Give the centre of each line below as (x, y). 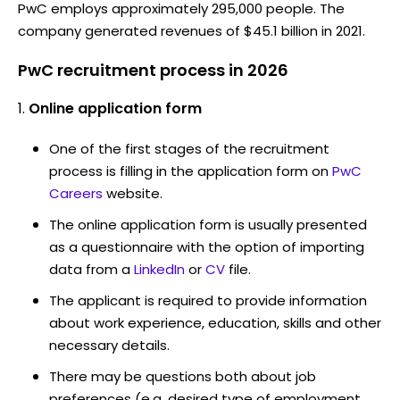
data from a (90, 269)
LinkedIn (159, 269)
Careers (76, 193)
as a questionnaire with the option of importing (207, 246)
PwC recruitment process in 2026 (153, 70)
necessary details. (109, 345)
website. (134, 193)
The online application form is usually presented (208, 224)
